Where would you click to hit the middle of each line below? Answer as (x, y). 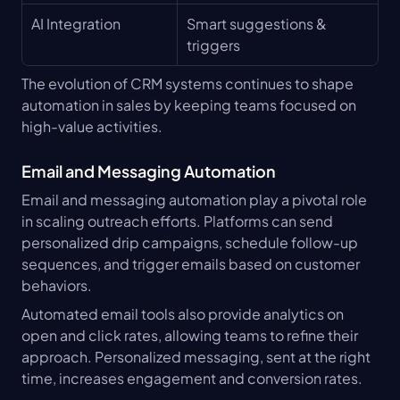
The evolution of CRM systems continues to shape (187, 83)
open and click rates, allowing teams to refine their (190, 335)
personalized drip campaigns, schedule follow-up (190, 242)
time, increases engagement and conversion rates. (192, 378)
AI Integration (76, 23)
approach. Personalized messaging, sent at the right (196, 356)
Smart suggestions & (257, 23)
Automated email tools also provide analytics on (183, 313)
